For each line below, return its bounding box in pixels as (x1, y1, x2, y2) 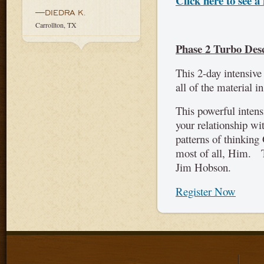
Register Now (176, 184, 236, 199)
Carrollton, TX (35, 19, 77, 29)
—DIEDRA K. (35, 7, 86, 18)
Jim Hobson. (176, 160, 231, 175)
